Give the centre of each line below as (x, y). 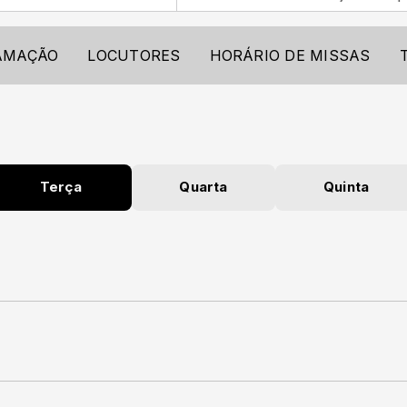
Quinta (346, 187)
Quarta (203, 187)
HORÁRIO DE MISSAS (290, 55)
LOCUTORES (134, 55)
